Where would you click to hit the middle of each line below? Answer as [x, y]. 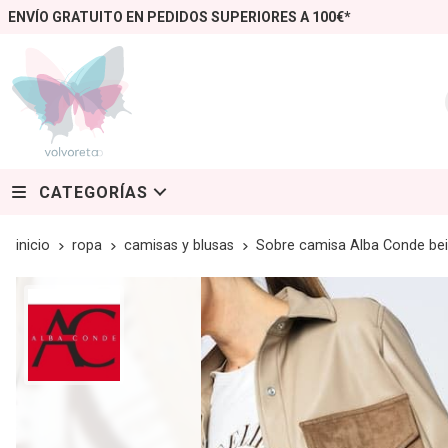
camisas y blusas [179, 246]
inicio [33, 246]
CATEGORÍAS [93, 192]
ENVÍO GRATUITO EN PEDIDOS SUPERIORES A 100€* [179, 17]
